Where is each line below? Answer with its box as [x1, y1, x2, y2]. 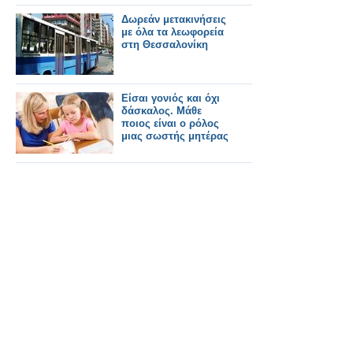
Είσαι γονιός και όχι [121, 92, 220, 104]
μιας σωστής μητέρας [121, 130, 229, 142]
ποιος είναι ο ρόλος [121, 117, 219, 129]
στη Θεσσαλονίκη [121, 39, 208, 50]
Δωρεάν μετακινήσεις [121, 13, 226, 25]
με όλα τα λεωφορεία [121, 26, 224, 38]
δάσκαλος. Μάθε [121, 105, 202, 117]
